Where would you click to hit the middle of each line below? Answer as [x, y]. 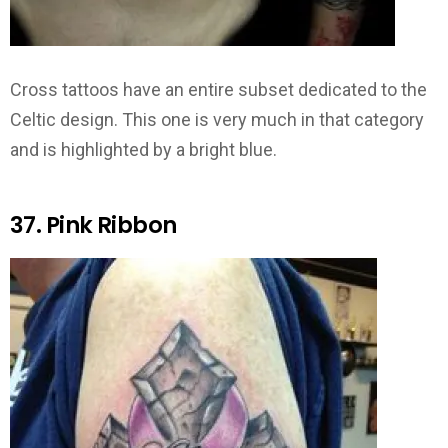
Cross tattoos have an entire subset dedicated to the [218, 90]
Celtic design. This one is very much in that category [217, 120]
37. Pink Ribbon [93, 225]
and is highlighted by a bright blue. [143, 150]
